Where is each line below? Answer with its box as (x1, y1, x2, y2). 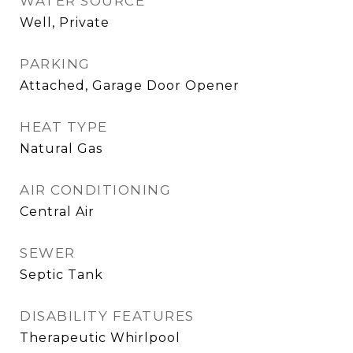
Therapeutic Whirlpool (20, 330, 180, 345)
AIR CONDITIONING (20, 182, 171, 198)
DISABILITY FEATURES (20, 308, 195, 324)
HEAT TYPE (20, 119, 108, 135)
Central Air (20, 204, 95, 219)
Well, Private (20, 15, 110, 30)
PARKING (20, 56, 91, 72)
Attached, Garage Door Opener (20, 78, 240, 93)
